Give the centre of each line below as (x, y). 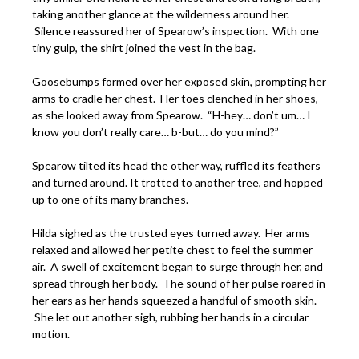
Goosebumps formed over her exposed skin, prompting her (179, 81)
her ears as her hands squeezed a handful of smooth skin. (174, 300)
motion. (50, 333)
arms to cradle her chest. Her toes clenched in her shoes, (175, 98)
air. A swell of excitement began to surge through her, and (177, 266)
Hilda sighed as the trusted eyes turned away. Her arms (171, 232)
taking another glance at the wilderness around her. (160, 14)
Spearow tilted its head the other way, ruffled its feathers (176, 165)
